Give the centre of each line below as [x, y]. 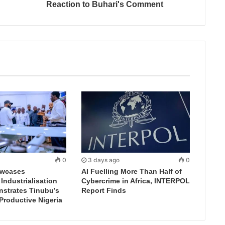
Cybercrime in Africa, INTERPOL [135, 181]
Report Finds [103, 190]
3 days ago [103, 160]
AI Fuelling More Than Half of [131, 171]
